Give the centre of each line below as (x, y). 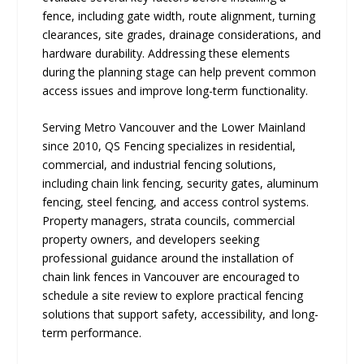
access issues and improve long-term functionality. (175, 90)
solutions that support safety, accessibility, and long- (181, 314)
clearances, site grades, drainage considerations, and (182, 34)
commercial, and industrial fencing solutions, (160, 165)
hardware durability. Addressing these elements (167, 53)
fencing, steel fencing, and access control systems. (176, 202)
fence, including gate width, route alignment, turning (179, 15)
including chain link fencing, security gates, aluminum (181, 184)
